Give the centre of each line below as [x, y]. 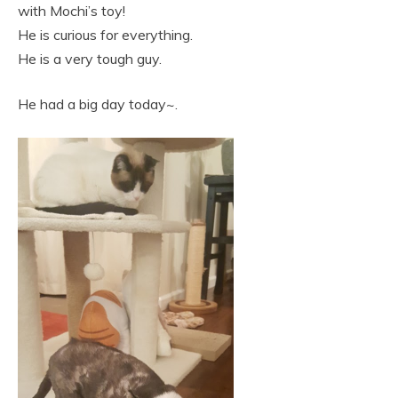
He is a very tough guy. [90, 59]
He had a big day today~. [98, 104]
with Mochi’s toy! [72, 11]
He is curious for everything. [105, 35]
